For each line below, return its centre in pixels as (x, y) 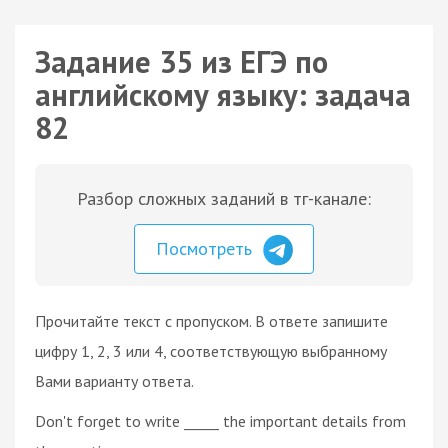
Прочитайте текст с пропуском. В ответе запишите (211, 320)
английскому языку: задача (223, 94)
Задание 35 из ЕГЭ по (181, 61)
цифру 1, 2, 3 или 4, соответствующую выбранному (211, 350)
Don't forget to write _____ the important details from (220, 420)
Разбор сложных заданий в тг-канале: (224, 198)
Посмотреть (206, 248)
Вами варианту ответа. (114, 380)
